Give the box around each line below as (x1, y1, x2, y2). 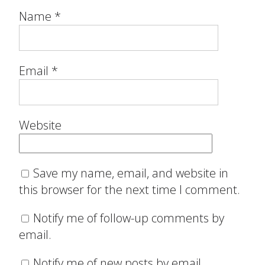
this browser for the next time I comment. (19, 181, 240, 198)
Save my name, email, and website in (33, 164, 228, 181)
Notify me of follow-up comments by (33, 209, 224, 226)
